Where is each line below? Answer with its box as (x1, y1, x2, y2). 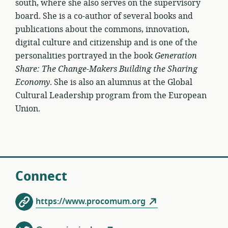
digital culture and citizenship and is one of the (15, 36, 197, 49)
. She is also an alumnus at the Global (50, 76, 192, 89)
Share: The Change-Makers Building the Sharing (15, 63, 197, 75)
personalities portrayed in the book (15, 49, 155, 62)
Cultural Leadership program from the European (15, 89, 207, 102)
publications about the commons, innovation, (15, 23, 189, 36)
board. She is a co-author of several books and (15, 10, 193, 22)
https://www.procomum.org (36, 195, 146, 208)
